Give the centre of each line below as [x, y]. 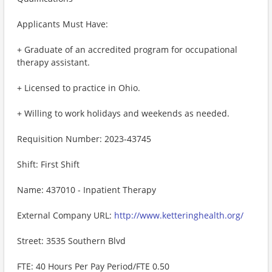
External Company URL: [66, 215]
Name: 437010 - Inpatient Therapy [87, 190]
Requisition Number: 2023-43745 [84, 139]
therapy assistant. [53, 62]
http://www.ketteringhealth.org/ [179, 215]
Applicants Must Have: [63, 24]
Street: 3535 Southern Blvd [71, 241]
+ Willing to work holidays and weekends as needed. [123, 113]
